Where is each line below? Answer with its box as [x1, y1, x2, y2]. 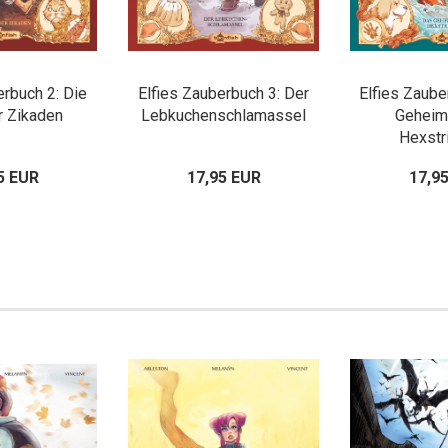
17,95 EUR [186, 168, 261, 187]
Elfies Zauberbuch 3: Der [138, 84, 309, 103]
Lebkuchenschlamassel [141, 106, 306, 125]
